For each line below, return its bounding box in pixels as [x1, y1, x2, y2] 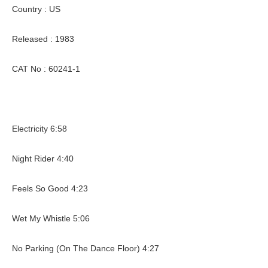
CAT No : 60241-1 [12, 63, 80, 74]
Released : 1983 [12, 33, 74, 44]
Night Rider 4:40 [12, 153, 74, 163]
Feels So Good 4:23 [12, 183, 88, 193]
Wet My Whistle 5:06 [12, 213, 90, 223]
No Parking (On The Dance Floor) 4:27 [12, 243, 159, 253]
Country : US [12, 4, 60, 14]
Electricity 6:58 [12, 123, 67, 133]
